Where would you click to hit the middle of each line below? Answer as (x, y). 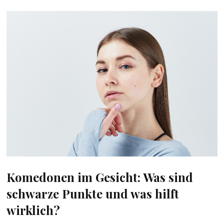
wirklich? (33, 210)
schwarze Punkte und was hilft (93, 194)
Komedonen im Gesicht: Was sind (100, 177)
